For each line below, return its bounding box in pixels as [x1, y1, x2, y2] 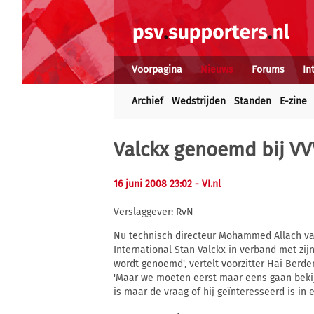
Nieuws [200, 64, 233, 76]
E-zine [280, 95, 307, 107]
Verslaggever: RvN [114, 206, 193, 219]
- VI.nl [195, 178, 221, 190]
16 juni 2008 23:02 [114, 178, 195, 190]
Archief [132, 95, 163, 107]
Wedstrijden [172, 95, 226, 107]
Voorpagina [132, 64, 182, 76]
